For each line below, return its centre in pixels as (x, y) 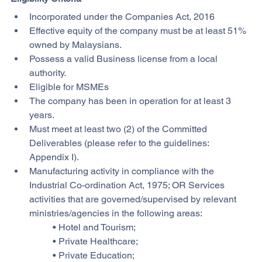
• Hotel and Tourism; (94, 227)
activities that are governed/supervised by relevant (134, 199)
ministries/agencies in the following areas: (116, 213)
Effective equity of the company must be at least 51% (139, 30)
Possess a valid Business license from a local (125, 58)
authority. (48, 73)
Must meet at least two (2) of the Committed (119, 129)
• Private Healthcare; (95, 241)
